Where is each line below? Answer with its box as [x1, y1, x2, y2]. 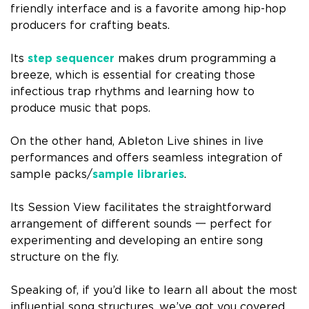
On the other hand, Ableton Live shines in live [10, 136, 263, 148]
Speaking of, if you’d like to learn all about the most [10, 285, 297, 297]
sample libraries [92, 169, 184, 181]
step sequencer [28, 53, 114, 65]
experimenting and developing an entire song [10, 235, 263, 247]
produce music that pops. [10, 103, 150, 114]
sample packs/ [10, 169, 92, 181]
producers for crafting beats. [10, 20, 173, 32]
